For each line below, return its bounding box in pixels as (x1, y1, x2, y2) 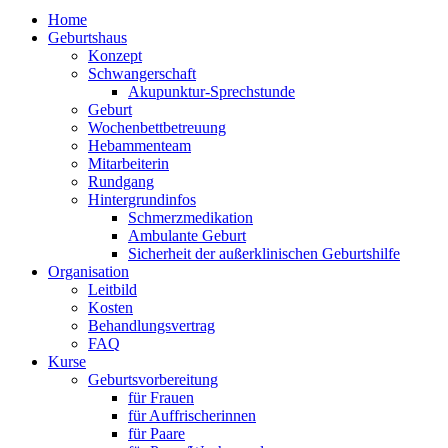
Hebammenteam (88, 137, 191, 155)
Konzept (88, 47, 142, 65)
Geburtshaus (48, 29, 127, 47)
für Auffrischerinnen (128, 407, 256, 425)
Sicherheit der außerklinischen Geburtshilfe (128, 245, 400, 263)
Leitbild (88, 281, 137, 299)
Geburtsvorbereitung (88, 371, 218, 389)
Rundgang (88, 173, 154, 191)
